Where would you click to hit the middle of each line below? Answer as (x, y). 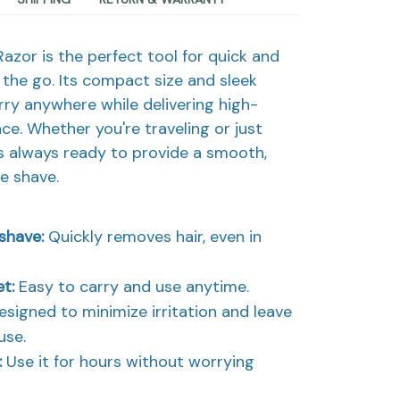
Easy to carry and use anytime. (134, 286)
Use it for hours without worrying (130, 361)
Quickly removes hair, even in (155, 236)
